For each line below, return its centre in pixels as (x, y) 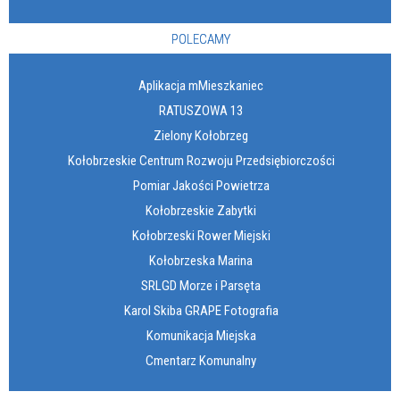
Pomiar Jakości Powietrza (201, 185)
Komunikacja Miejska (201, 335)
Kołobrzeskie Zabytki (201, 210)
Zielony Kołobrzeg (201, 135)
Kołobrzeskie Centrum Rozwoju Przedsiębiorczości (201, 160)
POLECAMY (200, 39)
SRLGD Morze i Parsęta (201, 285)
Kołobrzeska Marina (201, 260)
